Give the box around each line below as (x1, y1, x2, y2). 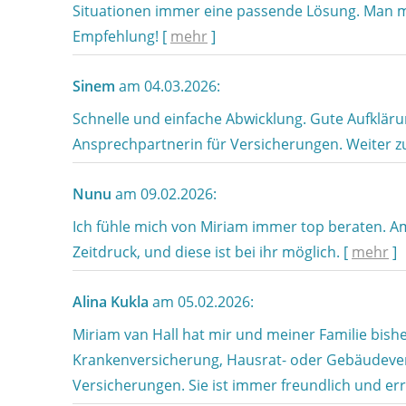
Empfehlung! (72, 26, 162, 46)
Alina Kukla (72, 292, 149, 312)
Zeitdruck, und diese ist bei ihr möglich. (72, 242, 343, 262)
